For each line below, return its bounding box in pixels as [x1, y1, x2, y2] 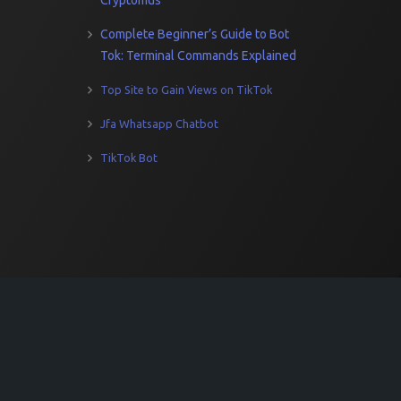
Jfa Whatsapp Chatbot [100, 117, 218, 130]
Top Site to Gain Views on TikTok [100, 83, 272, 96]
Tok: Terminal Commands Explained [100, 48, 296, 63]
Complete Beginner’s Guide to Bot [100, 27, 289, 41]
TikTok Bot [100, 151, 158, 164]
